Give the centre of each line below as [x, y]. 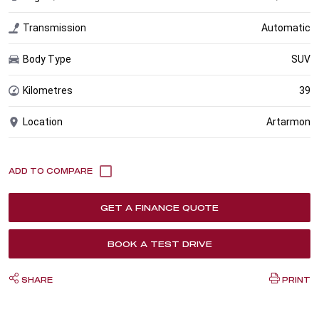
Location [43, 121]
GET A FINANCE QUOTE [159, 207]
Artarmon [288, 121]
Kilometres [48, 90]
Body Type [47, 59]
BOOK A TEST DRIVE [159, 244]
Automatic [286, 27]
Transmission [54, 27]
